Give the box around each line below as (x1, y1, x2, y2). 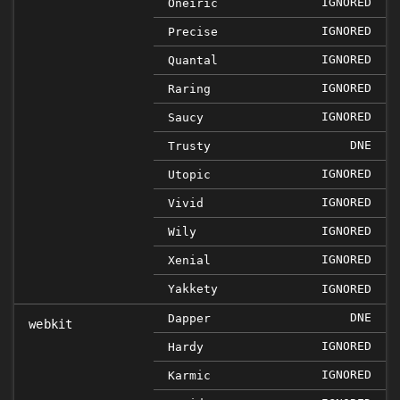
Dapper (168, 312, 211, 325)
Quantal (168, 54, 218, 67)
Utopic (168, 168, 211, 181)
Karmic (168, 369, 211, 382)
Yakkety (168, 282, 218, 296)
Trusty (168, 139, 211, 153)
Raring (168, 82, 211, 96)
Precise (168, 25, 218, 38)
